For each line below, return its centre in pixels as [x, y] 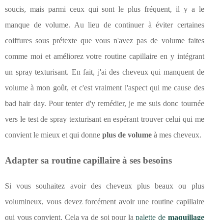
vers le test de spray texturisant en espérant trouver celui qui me [105, 119]
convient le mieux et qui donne [54, 135]
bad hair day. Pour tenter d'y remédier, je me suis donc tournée [105, 104]
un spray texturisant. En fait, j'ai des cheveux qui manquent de [105, 72]
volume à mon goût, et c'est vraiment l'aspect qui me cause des [105, 88]
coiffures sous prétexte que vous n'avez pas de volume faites [105, 41]
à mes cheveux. [177, 135]
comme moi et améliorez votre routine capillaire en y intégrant [105, 56]
